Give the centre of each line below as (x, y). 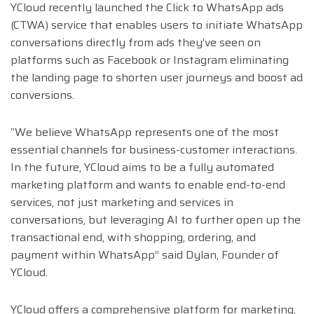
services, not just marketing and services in (122, 203)
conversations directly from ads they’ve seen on (136, 43)
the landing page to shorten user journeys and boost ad (157, 78)
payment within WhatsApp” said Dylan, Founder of (145, 255)
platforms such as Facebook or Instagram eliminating (150, 60)
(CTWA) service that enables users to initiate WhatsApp (157, 25)
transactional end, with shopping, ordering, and (133, 238)
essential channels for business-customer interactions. (154, 150)
